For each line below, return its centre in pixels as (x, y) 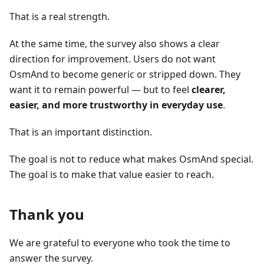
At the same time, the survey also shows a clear (115, 44)
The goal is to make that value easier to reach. (112, 175)
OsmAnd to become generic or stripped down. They (125, 75)
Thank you (47, 214)
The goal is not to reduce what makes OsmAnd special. (131, 159)
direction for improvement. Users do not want (113, 59)
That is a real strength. (60, 17)
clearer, (209, 90)
